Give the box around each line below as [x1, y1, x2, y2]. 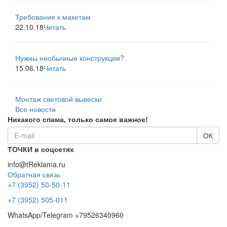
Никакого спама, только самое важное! [8, 114, 148, 125]
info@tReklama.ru [8, 159, 65, 170]
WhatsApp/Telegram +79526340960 [8, 210, 124, 220]
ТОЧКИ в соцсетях [8, 144, 74, 155]
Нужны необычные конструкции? [15, 53, 124, 63]
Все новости [15, 104, 56, 115]
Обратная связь [8, 169, 60, 180]
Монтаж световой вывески [15, 94, 102, 104]
